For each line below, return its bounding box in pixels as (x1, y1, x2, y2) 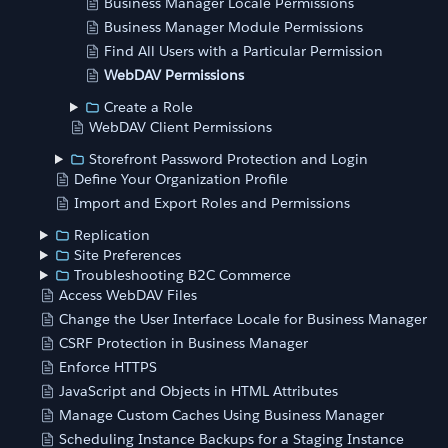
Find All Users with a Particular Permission (104, 42, 383, 60)
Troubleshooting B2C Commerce (74, 266, 292, 284)
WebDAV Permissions (104, 66, 244, 84)
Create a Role (104, 98, 194, 116)
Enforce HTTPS (59, 358, 157, 376)
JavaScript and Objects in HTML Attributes (59, 382, 338, 400)
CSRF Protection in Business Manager (59, 334, 308, 352)
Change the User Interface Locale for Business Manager (59, 310, 427, 328)
